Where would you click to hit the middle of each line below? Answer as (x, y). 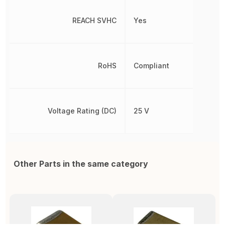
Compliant (152, 66)
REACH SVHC (95, 21)
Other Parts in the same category (81, 164)
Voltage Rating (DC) (82, 111)
